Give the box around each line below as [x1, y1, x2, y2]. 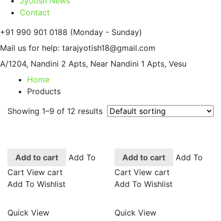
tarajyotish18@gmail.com [62, 42, 155, 53]
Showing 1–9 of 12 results [7, 106, 103, 116]
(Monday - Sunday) [70, 27, 142, 37]
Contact [20, 7, 50, 17]
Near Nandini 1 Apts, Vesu [90, 58, 186, 69]
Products [27, 86, 61, 96]
